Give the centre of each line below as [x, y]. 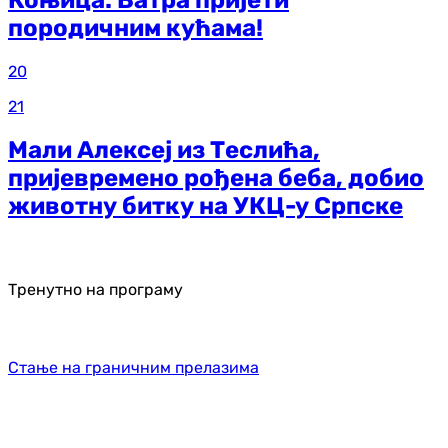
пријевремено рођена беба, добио [216, 177]
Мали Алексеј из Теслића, [164, 149]
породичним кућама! [135, 28]
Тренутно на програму [95, 289]
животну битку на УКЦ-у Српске [205, 205]
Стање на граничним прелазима [133, 367]
